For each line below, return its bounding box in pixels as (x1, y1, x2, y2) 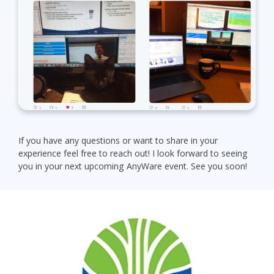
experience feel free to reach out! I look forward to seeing (18, 147, 248, 160)
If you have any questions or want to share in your (18, 135, 218, 147)
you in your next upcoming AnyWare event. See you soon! (18, 160, 247, 172)
